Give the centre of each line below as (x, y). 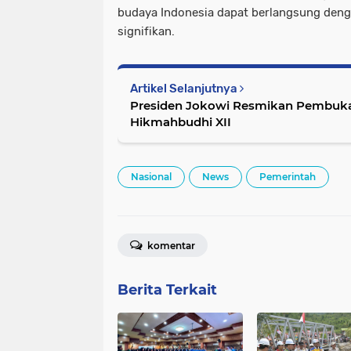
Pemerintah (288, 176)
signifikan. (146, 31)
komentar (170, 245)
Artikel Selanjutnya (185, 88)
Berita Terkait (167, 289)
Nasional (151, 176)
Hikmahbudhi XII (181, 121)
